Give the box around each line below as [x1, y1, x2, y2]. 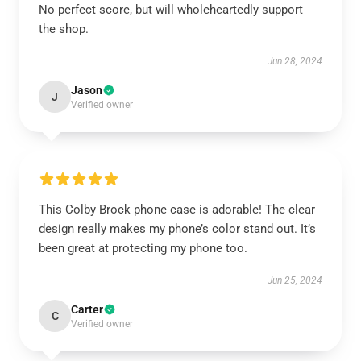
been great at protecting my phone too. [39, 241, 247, 255]
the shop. [39, 22, 89, 36]
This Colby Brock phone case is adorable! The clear [39, 202, 315, 217]
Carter [71, 303, 103, 316]
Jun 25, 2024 [268, 275, 322, 286]
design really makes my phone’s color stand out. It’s [39, 222, 316, 236]
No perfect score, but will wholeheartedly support [39, 2, 303, 17]
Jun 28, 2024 [268, 56, 322, 67]
